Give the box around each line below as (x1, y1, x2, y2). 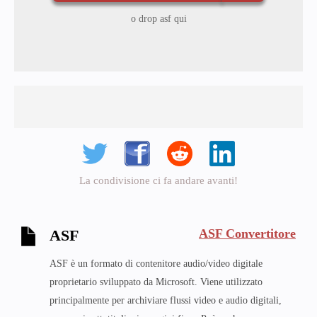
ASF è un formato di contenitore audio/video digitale (50, 258, 263, 269)
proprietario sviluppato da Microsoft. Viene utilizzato (50, 277, 263, 287)
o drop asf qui (130, 13, 187, 24)
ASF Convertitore (199, 226, 296, 241)
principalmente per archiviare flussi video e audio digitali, (50, 295, 282, 306)
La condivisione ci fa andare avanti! (79, 175, 238, 186)
